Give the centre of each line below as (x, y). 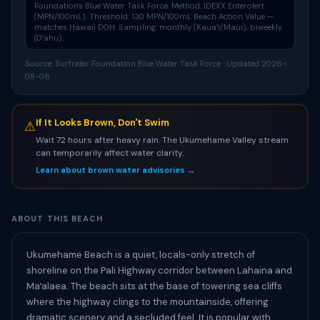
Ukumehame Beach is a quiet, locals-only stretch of (141, 255)
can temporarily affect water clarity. (109, 152)
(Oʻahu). (49, 38)
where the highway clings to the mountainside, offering (147, 302)
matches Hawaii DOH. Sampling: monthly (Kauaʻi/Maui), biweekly (158, 27)
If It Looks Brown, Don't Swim (102, 122)
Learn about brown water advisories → (115, 170)
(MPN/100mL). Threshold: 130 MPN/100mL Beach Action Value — (154, 16)
